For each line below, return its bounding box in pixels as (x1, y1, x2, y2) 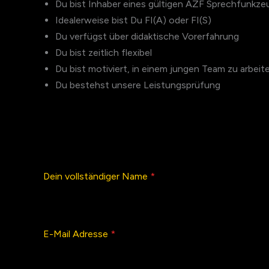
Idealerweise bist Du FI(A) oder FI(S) (55, 14, 211, 26)
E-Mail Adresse (43, 228, 110, 240)
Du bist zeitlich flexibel (55, 46, 152, 58)
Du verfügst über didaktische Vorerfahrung (55, 30, 239, 42)
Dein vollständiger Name (43, 171, 150, 183)
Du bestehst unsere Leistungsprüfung (55, 79, 220, 91)
